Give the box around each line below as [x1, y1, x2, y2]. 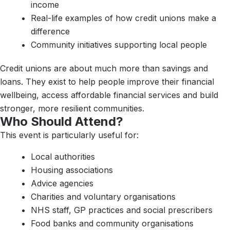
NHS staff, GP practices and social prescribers [31, 204, 213, 215]
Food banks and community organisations [31, 218, 194, 228]
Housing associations [31, 164, 113, 175]
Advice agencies [31, 178, 93, 188]
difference [31, 26, 70, 36]
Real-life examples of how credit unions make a [31, 12, 216, 23]
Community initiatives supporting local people [31, 39, 207, 50]
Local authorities [31, 151, 95, 162]
